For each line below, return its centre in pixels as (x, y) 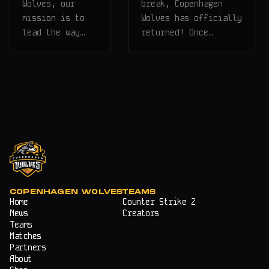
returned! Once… (177, 33)
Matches (26, 236)
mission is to (53, 18)
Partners (28, 248)
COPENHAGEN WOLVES (66, 193)
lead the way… (53, 33)
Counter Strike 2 (159, 202)
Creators (141, 213)
